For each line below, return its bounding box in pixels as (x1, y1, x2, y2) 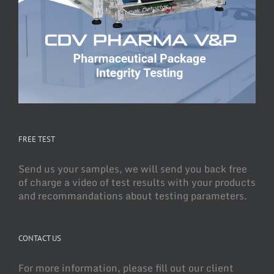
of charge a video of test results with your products (18, 174, 256, 190)
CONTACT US (18, 232, 61, 243)
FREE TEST (18, 133, 55, 144)
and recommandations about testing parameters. (18, 187, 247, 204)
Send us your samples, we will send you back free (18, 160, 247, 177)
